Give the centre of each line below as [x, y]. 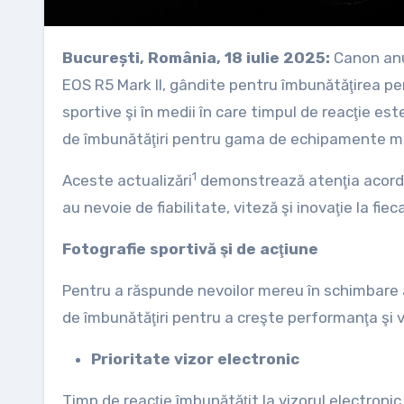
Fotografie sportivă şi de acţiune [190, 249]
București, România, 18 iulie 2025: [202, 58]
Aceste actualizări [127, 180]
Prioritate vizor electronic [195, 359]
